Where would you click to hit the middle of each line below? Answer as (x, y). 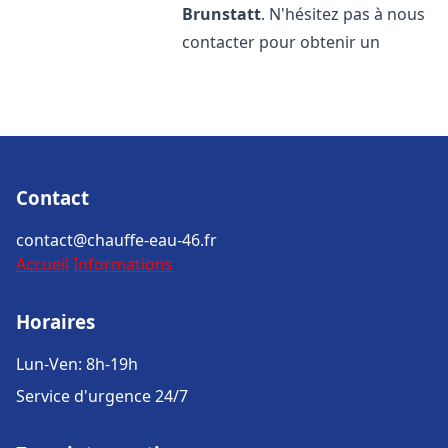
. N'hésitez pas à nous (343, 14)
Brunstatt (222, 14)
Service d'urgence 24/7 (102, 396)
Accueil (42, 264)
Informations (123, 264)
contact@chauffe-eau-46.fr (116, 240)
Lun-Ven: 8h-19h (77, 364)
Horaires (55, 321)
